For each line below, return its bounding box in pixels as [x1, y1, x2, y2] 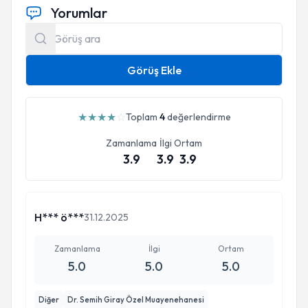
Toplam [125, 111, 159, 123]
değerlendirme [164, 111, 231, 123]
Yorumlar [50, 4, 107, 21]
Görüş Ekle [126, 63, 181, 77]
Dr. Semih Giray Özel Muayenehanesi [67, 295, 204, 305]
